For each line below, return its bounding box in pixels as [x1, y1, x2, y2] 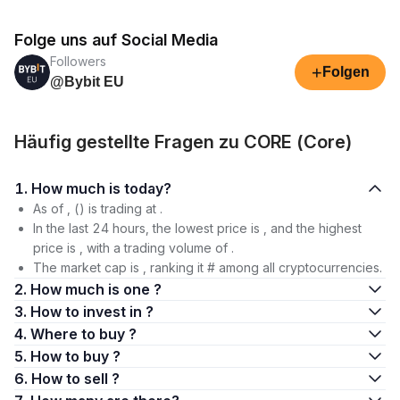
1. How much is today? [124, 179, 171, 197]
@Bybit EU [50, 74, 124, 89]
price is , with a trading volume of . [33, 240, 234, 255]
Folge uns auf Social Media [14, 30, 218, 49]
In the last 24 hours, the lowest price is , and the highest [33, 221, 362, 236]
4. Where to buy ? [30, 325, 137, 343]
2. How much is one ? [30, 280, 162, 298]
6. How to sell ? [31, 370, 120, 387]
